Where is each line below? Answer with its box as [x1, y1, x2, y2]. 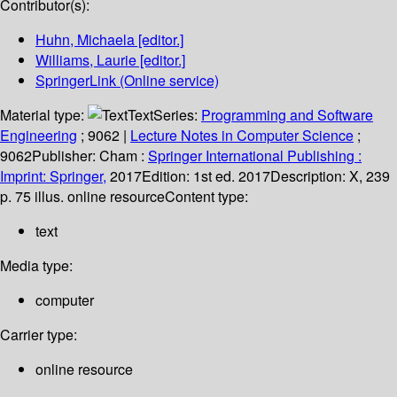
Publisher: [32, 145, 99, 167]
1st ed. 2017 [193, 166, 270, 187]
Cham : [99, 145, 144, 167]
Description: [270, 166, 349, 187]
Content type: [165, 186, 248, 207]
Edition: [142, 166, 193, 187]
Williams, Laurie [35, 50, 136, 71]
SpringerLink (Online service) [35, 70, 219, 91]
